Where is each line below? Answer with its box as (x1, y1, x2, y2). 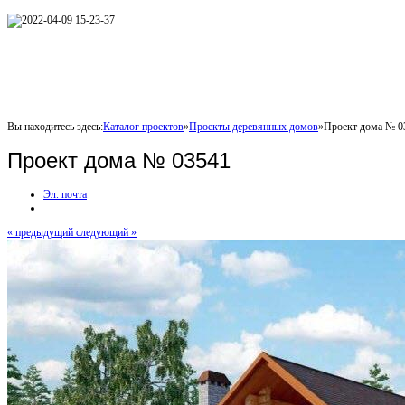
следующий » (76, 225, 137, 239)
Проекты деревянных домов (189, 119, 318, 133)
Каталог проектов (103, 119, 184, 133)
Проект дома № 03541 (7, 147, 231, 173)
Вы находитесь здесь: (7, 119, 103, 133)
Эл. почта (43, 187, 87, 201)
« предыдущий (7, 225, 76, 239)
